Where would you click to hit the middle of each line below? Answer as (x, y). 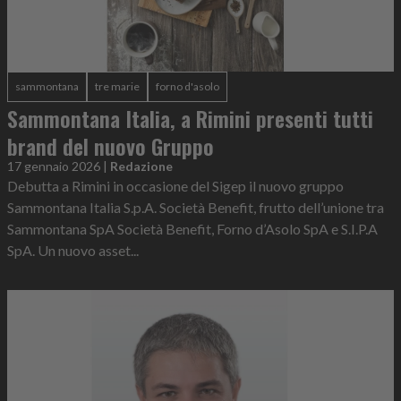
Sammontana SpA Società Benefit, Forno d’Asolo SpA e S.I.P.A (192, 229)
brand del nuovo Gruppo (111, 146)
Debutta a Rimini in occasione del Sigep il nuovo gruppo (175, 186)
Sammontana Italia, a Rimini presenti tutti (190, 118)
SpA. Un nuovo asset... (73, 250)
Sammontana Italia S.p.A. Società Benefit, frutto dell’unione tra (196, 207)
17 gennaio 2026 (54, 166)
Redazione (141, 166)
